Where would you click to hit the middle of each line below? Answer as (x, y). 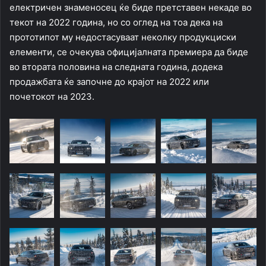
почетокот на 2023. (52, 96)
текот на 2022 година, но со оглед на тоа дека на (116, 22)
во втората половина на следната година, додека (116, 66)
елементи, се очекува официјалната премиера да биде (129, 52)
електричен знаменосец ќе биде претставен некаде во (131, 7)
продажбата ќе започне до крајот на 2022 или (109, 81)
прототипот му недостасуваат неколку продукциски (123, 37)
